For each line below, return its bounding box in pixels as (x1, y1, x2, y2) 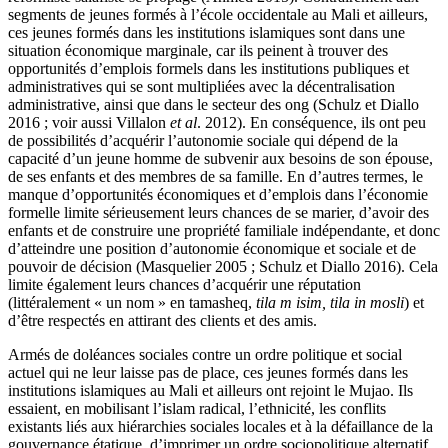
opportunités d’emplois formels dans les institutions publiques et (8, 60, 409, 78)
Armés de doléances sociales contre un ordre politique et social (8, 346, 402, 364)
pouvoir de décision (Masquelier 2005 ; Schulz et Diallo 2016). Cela (8, 258, 438, 276)
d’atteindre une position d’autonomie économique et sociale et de (8, 240, 416, 258)
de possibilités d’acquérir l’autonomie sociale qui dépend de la (8, 132, 398, 150)
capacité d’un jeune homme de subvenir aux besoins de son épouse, (8, 150, 433, 168)
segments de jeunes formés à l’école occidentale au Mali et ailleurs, (8, 6, 428, 24)
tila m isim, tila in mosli (256, 294, 404, 312)
